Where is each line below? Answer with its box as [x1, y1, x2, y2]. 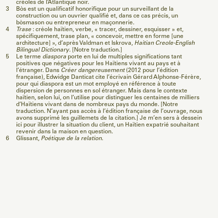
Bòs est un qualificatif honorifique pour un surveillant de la [16, 6, 174, 13]
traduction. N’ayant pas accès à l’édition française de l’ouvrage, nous [16, 109, 202, 115]
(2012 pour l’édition [125, 68, 178, 74]
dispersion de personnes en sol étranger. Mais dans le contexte [16, 88, 187, 94]
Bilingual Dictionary [16, 47, 69, 54]
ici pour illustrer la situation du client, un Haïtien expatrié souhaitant [16, 122, 199, 128]
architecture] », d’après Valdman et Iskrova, [16, 40, 134, 47]
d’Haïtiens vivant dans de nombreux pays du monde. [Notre [16, 102, 178, 108]
